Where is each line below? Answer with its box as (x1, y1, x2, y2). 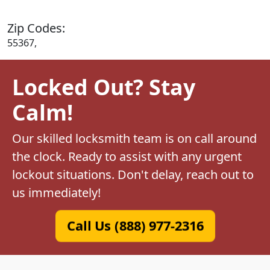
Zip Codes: (7, 19, 65, 36)
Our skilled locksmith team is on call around (12, 130, 257, 146)
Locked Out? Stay (12, 72, 195, 101)
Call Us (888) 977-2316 (66, 216, 204, 234)
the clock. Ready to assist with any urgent (12, 148, 242, 165)
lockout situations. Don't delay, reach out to (12, 166, 254, 183)
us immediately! (12, 184, 101, 201)
